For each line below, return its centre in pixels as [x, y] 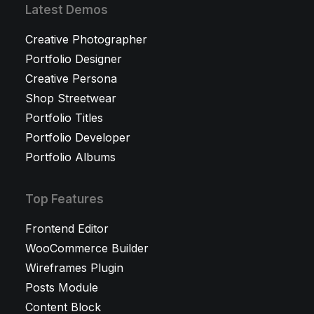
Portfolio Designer [74, 59]
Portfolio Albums [70, 157]
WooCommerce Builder [87, 248]
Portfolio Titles [64, 118]
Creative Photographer [86, 39]
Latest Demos [67, 10]
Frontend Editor [67, 228]
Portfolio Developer [78, 137]
